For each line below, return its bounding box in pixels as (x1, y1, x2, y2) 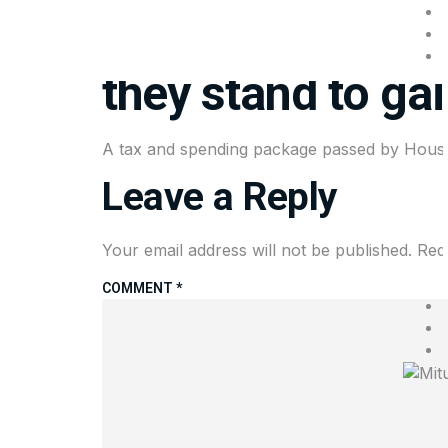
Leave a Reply (102, 174, 338, 221)
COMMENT (102, 279, 176, 296)
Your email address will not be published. (102, 240, 412, 261)
